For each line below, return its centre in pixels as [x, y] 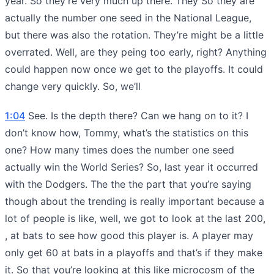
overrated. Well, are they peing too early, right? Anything [136, 52]
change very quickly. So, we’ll [73, 86]
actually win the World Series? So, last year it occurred [131, 167]
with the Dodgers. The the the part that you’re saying [128, 184]
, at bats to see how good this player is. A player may [129, 235]
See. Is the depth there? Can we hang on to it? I [137, 115]
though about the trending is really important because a [135, 201]
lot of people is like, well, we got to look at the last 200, [135, 218]
